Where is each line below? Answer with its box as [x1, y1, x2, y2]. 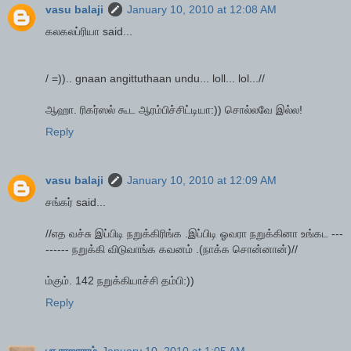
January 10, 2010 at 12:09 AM [127, 174, 277, 187]
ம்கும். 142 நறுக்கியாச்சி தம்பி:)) [45, 274, 194, 288]
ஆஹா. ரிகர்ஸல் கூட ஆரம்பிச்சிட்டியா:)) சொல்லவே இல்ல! [45, 103, 302, 117]
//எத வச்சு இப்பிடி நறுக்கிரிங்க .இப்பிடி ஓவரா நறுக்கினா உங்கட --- [45, 227, 343, 241]
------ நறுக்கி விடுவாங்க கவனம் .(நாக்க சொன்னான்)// [45, 243, 298, 256]
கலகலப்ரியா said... [45, 25, 132, 38]
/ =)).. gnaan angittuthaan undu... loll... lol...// [45, 72, 265, 85]
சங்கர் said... [45, 196, 106, 209]
